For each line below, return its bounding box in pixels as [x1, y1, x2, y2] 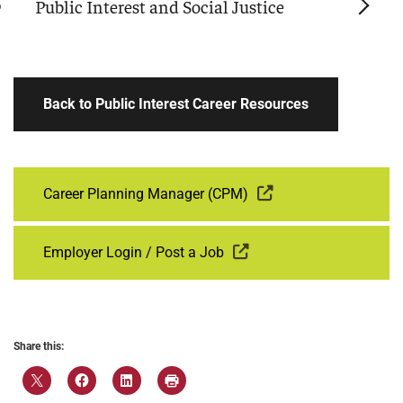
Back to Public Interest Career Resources [43, 95, 309, 113]
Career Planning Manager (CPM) [43, 185, 248, 203]
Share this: [13, 340, 64, 354]
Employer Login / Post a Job [43, 244, 224, 262]
